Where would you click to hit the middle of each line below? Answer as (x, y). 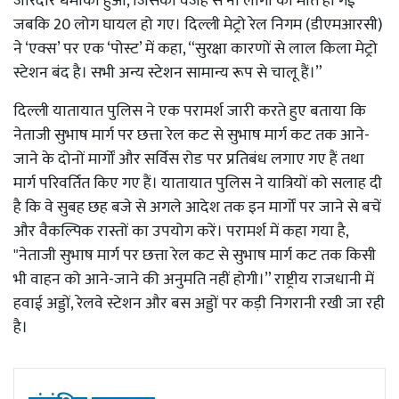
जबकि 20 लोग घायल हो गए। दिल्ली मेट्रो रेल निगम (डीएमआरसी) (198, 24)
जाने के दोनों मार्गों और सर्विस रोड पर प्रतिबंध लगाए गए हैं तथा (189, 159)
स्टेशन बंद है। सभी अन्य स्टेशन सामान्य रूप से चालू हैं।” (170, 73)
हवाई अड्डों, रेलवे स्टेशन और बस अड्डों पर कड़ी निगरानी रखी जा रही (199, 303)
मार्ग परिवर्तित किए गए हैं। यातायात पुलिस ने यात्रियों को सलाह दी (198, 183)
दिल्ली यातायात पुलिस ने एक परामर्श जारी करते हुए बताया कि (190, 111)
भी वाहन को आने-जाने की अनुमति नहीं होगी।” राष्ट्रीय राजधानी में (194, 279)
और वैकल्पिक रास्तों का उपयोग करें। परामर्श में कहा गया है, (181, 231)
